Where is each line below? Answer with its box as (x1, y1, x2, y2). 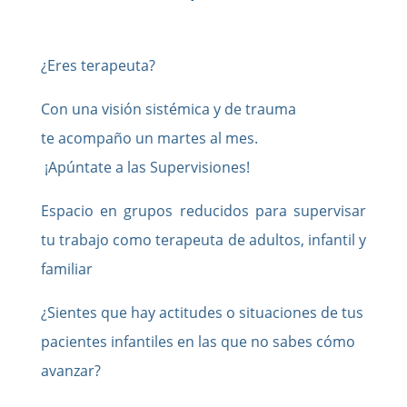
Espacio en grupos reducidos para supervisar (40, 200, 367, 221)
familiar (40, 258, 93, 279)
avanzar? (40, 360, 101, 381)
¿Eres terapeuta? (40, 55, 155, 75)
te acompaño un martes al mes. (40, 127, 258, 148)
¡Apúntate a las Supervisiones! (40, 156, 250, 177)
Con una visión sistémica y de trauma (40, 98, 300, 119)
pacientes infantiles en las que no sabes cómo (40, 331, 355, 352)
